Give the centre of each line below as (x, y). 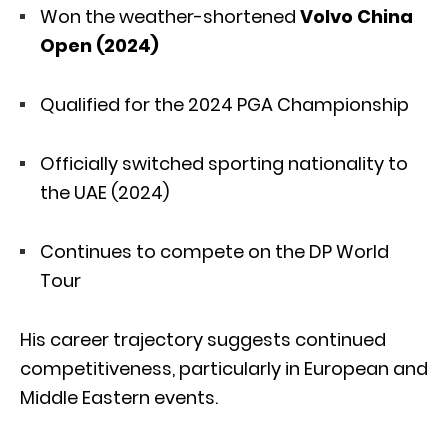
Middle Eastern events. (119, 397)
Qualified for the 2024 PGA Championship (224, 104)
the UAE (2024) (104, 192)
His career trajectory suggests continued (203, 339)
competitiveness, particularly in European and (224, 368)
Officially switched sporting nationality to (224, 163)
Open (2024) (99, 45)
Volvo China (356, 16)
